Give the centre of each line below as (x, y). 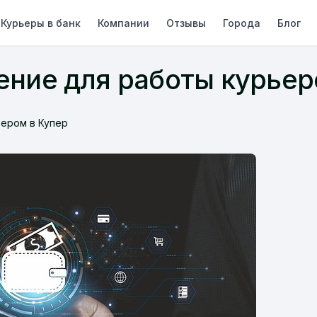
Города (242, 23)
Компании (124, 23)
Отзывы (186, 23)
